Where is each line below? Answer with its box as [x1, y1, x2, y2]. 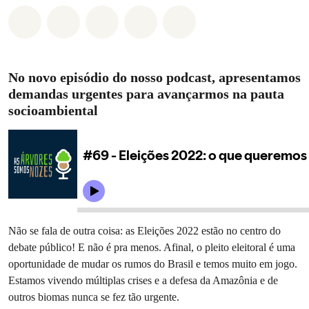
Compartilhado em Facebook [70, 12, 232, 27]
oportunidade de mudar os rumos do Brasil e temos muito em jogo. [8, 257, 297, 270]
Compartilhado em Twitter [108, 12, 257, 27]
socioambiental [8, 103, 98, 118]
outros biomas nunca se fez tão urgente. [8, 290, 182, 303]
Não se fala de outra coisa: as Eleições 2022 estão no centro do [8, 224, 281, 237]
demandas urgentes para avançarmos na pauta [8, 86, 284, 101]
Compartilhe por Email [147, 12, 277, 27]
